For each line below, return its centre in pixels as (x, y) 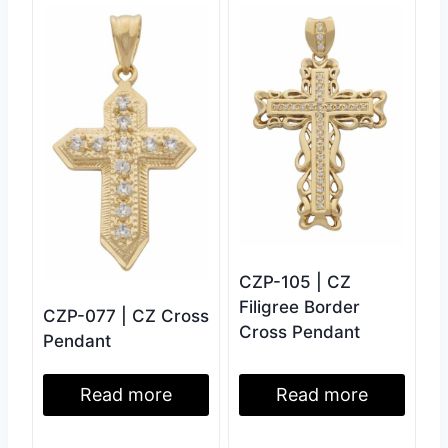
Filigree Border (299, 306)
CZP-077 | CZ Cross (126, 316)
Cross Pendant (299, 331)
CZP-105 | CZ (295, 281)
